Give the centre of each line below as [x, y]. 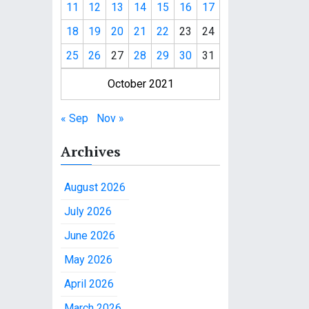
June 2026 [90, 236]
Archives [91, 151]
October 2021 [140, 84]
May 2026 [88, 260]
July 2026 [88, 211]
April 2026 [89, 284]
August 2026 [95, 187]
